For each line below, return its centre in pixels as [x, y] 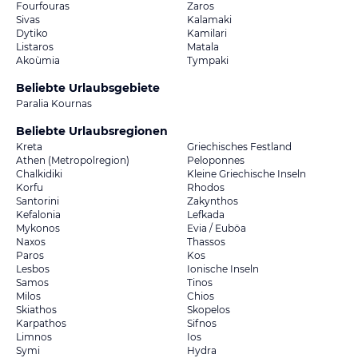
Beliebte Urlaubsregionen [92, 131]
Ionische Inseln [223, 268]
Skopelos [209, 309]
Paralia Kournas [54, 103]
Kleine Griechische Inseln [247, 173]
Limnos [34, 336]
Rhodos [206, 187]
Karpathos [41, 323]
